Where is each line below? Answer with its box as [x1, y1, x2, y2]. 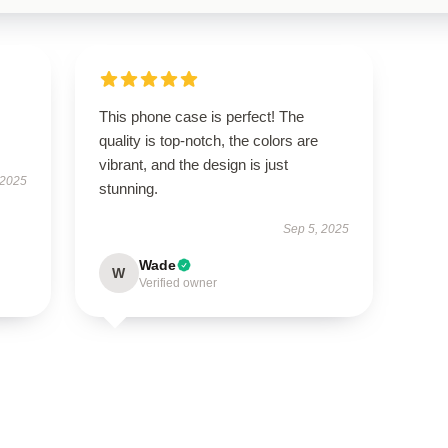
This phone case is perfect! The [98, 108, 304, 125]
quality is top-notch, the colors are [98, 132, 318, 149]
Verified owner [138, 276, 217, 290]
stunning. [98, 180, 158, 197]
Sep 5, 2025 [283, 222, 350, 236]
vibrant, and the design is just [98, 156, 288, 173]
